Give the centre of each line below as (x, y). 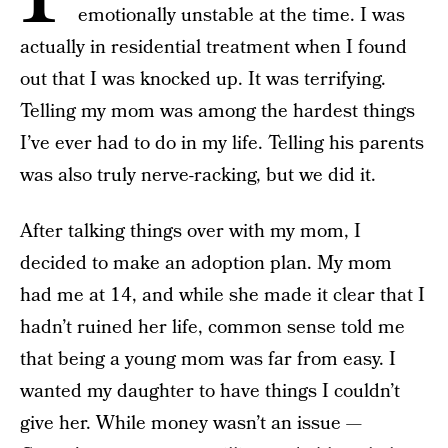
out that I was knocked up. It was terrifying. (203, 79)
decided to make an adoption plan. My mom (206, 263)
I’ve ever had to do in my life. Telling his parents (222, 143)
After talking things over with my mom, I (190, 231)
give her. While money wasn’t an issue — (191, 423)
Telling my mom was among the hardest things (217, 111)
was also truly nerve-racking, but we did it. (198, 175)
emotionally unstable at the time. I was (241, 15)
